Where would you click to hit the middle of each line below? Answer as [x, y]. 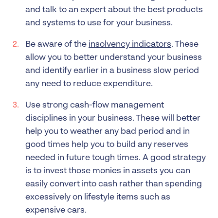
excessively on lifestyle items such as [98, 197]
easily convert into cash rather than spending [114, 184]
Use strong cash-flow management [95, 105]
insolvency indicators [130, 45]
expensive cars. [56, 210]
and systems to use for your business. [99, 23]
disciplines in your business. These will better [113, 118]
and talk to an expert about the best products [114, 10]
